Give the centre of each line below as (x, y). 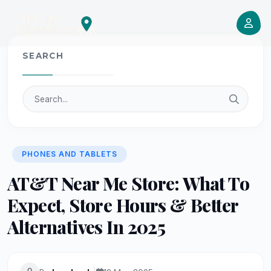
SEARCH (43, 56)
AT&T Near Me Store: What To (129, 183)
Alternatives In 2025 (87, 227)
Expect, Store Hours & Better (123, 205)
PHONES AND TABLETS (70, 154)
